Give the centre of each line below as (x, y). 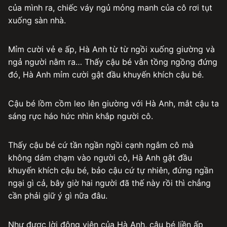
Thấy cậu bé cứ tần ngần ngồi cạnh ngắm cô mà (101, 145)
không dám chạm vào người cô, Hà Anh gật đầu (100, 157)
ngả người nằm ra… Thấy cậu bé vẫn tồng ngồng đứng (113, 62)
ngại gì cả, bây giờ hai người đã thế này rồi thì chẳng (109, 183)
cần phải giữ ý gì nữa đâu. (58, 195)
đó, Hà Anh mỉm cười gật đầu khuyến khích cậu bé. (106, 74)
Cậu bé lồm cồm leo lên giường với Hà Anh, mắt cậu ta (113, 103)
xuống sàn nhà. (37, 20)
